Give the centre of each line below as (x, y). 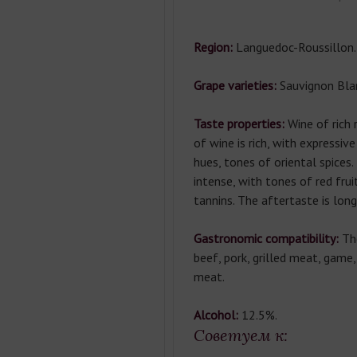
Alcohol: (217, 315)
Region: (214, 47)
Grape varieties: (236, 85)
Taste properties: (240, 124)
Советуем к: (240, 335)
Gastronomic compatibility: (267, 238)
